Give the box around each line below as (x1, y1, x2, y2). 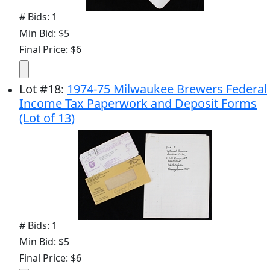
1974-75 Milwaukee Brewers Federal (67, 80, 267, 97)
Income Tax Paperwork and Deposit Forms (19, 95, 257, 111)
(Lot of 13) (19, 109, 75, 126)
